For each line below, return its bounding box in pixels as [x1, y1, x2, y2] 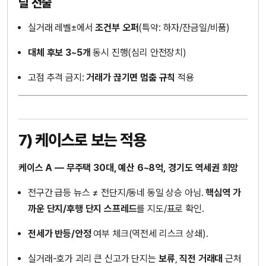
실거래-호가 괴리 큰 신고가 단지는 [28, 253, 159, 265]
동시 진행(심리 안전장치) [90, 47, 187, 59]
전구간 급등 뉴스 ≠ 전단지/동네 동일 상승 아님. [28, 187, 206, 199]
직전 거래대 [179, 253, 223, 265]
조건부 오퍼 [95, 21, 139, 33]
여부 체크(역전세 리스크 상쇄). [91, 228, 208, 240]
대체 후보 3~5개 [28, 47, 91, 59]
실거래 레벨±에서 [28, 21, 96, 33]
